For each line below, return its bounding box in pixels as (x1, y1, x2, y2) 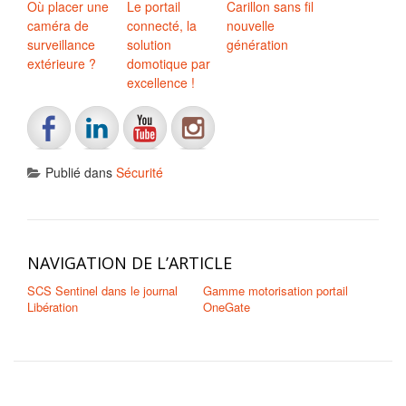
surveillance (27, 35, 95, 54)
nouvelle (227, 16, 275, 35)
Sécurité (116, 163, 163, 182)
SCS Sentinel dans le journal (27, 282, 178, 300)
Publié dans (45, 163, 116, 182)
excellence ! (127, 73, 195, 92)
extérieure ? (27, 54, 96, 73)
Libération (27, 298, 78, 316)
